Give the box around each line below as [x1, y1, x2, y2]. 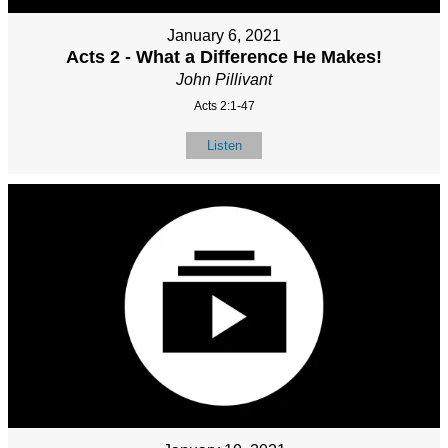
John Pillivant [176, 71, 272, 89]
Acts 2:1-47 [193, 99, 255, 114]
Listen [206, 138, 242, 154]
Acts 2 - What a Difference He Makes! [66, 47, 382, 68]
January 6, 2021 [167, 27, 281, 45]
